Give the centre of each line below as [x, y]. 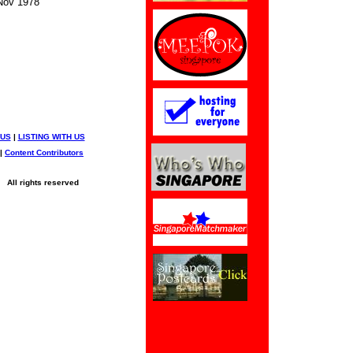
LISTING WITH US [51, 137]
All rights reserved [40, 182]
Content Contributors [44, 152]
